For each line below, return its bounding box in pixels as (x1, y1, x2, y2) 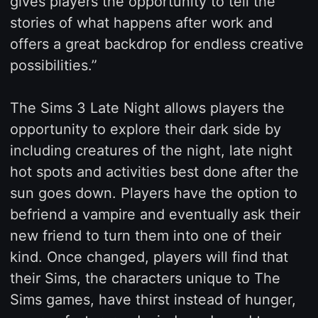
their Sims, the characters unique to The (9, 269, 280, 287)
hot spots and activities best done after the (9, 163, 299, 180)
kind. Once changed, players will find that (9, 248, 288, 265)
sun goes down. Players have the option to (9, 184, 297, 202)
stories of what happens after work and (9, 13, 273, 31)
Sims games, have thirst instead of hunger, (9, 290, 296, 308)
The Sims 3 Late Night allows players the (9, 99, 285, 116)
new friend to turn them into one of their (9, 226, 281, 244)
